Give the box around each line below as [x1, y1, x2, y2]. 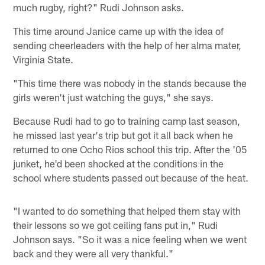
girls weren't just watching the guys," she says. [13, 91, 214, 103]
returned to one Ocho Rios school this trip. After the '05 [13, 143, 248, 155]
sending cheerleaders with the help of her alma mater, [13, 38, 242, 51]
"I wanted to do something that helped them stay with [13, 204, 241, 216]
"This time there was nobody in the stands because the [13, 76, 247, 89]
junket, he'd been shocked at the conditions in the [13, 157, 224, 169]
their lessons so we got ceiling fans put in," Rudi [13, 218, 218, 231]
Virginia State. [13, 53, 74, 65]
